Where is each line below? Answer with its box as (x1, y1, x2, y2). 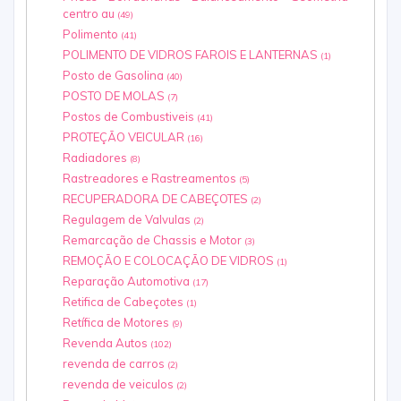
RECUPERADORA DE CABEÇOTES (63, 192, 251, 207)
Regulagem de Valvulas (63, 212, 193, 227)
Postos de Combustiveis (63, 109, 197, 124)
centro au (63, 6, 117, 21)
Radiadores (63, 150, 130, 166)
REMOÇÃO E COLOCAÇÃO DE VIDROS (63, 253, 277, 269)
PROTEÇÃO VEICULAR (63, 130, 187, 145)
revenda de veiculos (63, 377, 176, 392)
